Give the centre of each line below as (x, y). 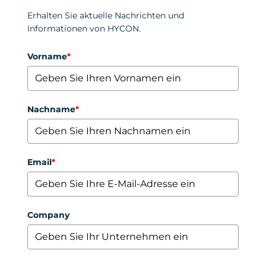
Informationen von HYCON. (84, 29)
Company (48, 215)
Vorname (47, 57)
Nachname (51, 110)
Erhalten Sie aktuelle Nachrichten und (106, 16)
